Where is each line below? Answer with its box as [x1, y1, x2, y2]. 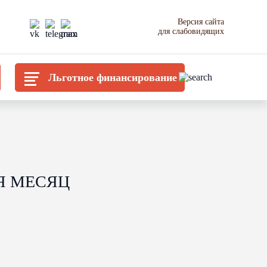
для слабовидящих [157, 27, 224, 36]
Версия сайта [177, 17, 224, 26]
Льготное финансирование [48, 71, 177, 83]
